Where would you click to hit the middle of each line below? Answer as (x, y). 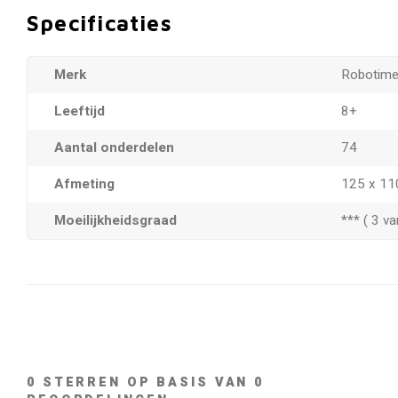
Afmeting (84, 184)
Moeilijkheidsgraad (115, 220)
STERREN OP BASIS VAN (145, 382)
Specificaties (99, 23)
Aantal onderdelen (114, 147)
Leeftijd (80, 111)
